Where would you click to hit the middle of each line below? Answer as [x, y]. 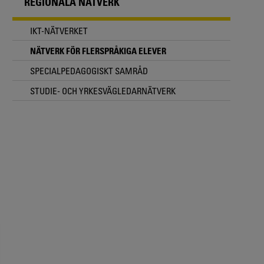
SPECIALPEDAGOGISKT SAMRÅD [89, 70]
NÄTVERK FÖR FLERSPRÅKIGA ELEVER [98, 50]
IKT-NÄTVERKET [59, 30]
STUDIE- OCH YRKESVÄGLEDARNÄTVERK [103, 90]
